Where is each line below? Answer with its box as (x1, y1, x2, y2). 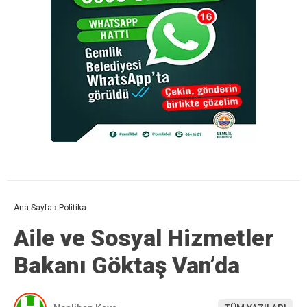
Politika (59, 202, 86, 212)
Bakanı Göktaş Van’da (14, 251, 240, 279)
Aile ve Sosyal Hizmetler (14, 223, 274, 251)
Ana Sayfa (14, 202, 52, 212)
